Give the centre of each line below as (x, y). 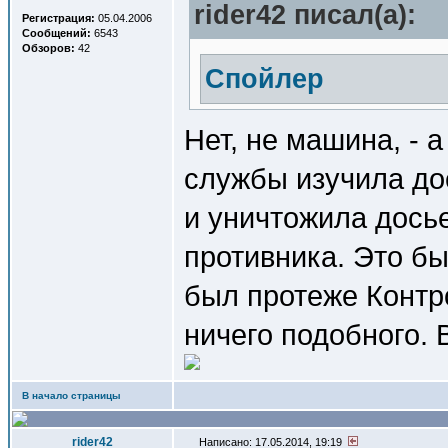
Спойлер (264, 79)
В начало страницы (71, 395)
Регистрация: (58, 18)
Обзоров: (48, 48)
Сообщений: (56, 33)
